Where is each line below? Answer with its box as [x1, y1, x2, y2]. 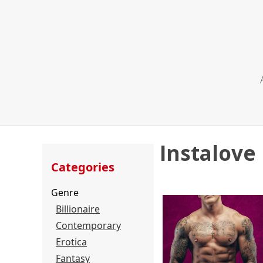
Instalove [160, 139, 256, 167]
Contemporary [56, 219, 121, 232]
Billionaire [56, 203, 100, 215]
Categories [51, 159, 114, 175]
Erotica [56, 235, 87, 248]
